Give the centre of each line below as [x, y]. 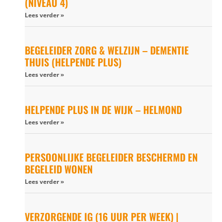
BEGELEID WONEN [59, 169]
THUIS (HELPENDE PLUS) [73, 62]
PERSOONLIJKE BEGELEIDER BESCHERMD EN [111, 157]
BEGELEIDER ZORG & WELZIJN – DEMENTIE [107, 50]
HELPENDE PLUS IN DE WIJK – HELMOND [103, 109]
